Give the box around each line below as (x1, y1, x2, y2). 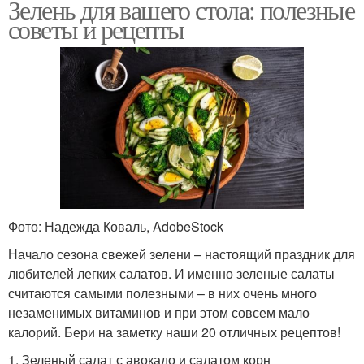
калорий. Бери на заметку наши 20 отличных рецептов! (8, 323, 340, 342)
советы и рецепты (8, 11, 184, 46)
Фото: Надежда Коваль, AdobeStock (8, 217, 223, 236)
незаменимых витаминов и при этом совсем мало (8, 303, 310, 323)
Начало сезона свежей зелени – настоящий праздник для (8, 245, 355, 264)
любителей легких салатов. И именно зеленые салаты (8, 264, 335, 284)
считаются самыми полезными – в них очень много (8, 284, 317, 303)
